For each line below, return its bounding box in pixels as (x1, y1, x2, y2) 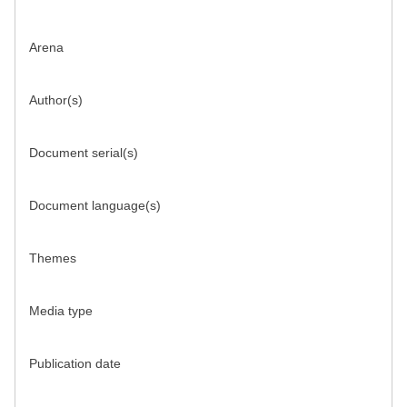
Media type (29, 303, 93, 319)
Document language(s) (29, 198, 161, 213)
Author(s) (29, 93, 83, 108)
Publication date (29, 356, 121, 372)
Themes (29, 251, 76, 266)
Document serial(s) (29, 145, 138, 161)
